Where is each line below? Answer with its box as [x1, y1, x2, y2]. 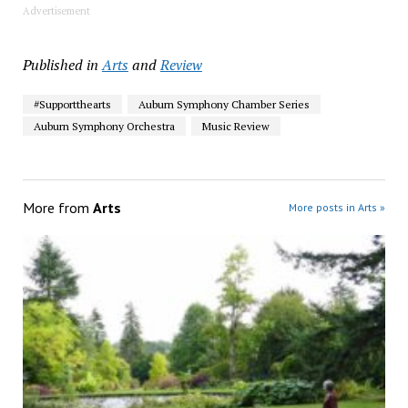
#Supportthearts [33, 97, 111, 111]
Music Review [201, 118, 270, 133]
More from [22, 198, 93, 217]
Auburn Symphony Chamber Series [138, 97, 310, 111]
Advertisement [22, 4, 90, 17]
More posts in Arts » [289, 199, 386, 214]
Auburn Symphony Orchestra [33, 118, 175, 133]
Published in [22, 54, 98, 75]
